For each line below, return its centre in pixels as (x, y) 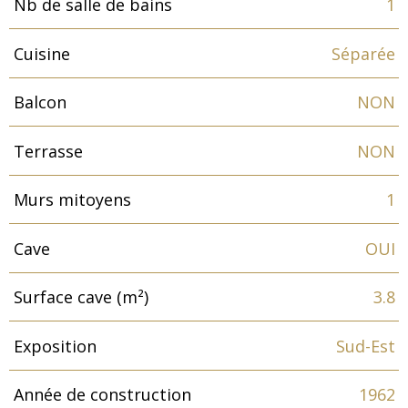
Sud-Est (365, 346)
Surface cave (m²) (81, 297)
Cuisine (41, 53)
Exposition (55, 346)
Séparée (363, 53)
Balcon (40, 102)
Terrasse (48, 151)
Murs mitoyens (72, 200)
